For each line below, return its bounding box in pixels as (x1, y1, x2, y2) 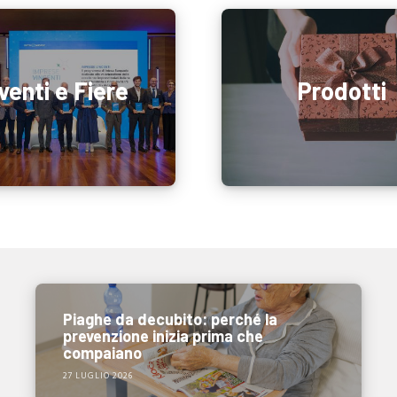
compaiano (62, 342, 142, 362)
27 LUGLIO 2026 (62, 369, 133, 383)
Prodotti (297, 75, 387, 106)
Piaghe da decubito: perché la (62, 308, 277, 329)
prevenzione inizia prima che (62, 325, 263, 346)
